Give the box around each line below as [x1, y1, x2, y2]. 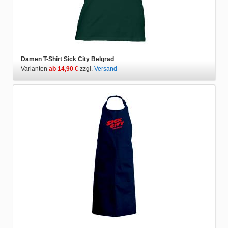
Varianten [21, 65, 49, 72]
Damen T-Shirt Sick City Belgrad [21, 55, 114, 63]
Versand [94, 65, 117, 72]
